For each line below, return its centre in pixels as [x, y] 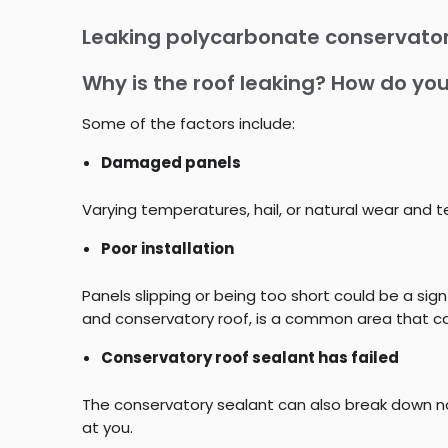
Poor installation [167, 249]
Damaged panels [170, 163]
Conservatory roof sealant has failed [249, 358]
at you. [107, 428]
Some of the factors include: [188, 124]
